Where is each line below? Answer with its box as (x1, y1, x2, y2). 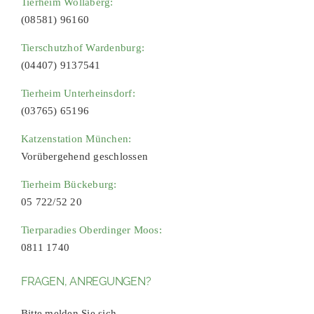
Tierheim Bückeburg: (20, 179, 117, 191)
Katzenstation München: (20, 133, 132, 145)
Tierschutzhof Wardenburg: (20, 42, 144, 54)
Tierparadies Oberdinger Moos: (20, 224, 162, 236)
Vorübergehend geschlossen (20, 151, 148, 163)
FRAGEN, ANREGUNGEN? (20, 273, 151, 289)
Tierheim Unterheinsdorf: (20, 88, 135, 100)
